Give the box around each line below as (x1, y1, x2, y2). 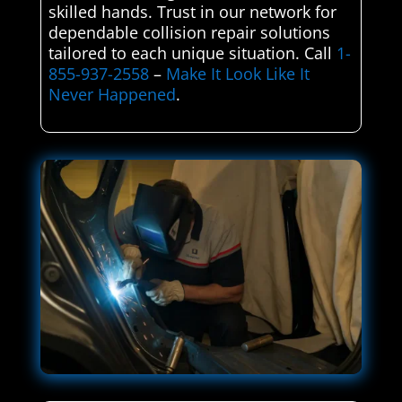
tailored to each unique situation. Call (48, 42, 336, 65)
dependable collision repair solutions (48, 22, 330, 44)
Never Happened (48, 83, 176, 106)
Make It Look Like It (165, 63, 310, 85)
